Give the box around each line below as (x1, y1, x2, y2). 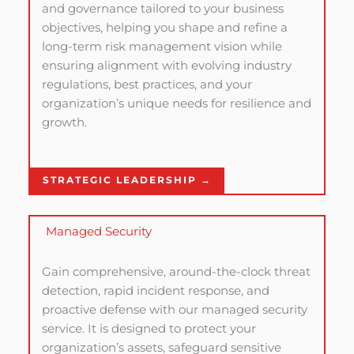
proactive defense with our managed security (41, 302, 307, 317)
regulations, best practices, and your (41, 77, 252, 92)
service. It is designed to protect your (41, 321, 256, 336)
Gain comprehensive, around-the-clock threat (41, 264, 311, 279)
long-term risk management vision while (41, 39, 282, 54)
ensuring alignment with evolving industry (41, 58, 292, 73)
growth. (41, 115, 87, 130)
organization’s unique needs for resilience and (41, 96, 311, 111)
